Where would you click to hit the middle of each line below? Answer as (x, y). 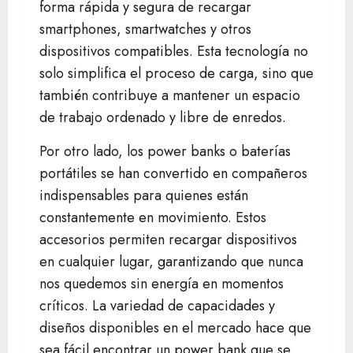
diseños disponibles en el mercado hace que (175, 328)
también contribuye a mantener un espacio (170, 96)
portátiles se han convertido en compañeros (173, 174)
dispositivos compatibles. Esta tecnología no (174, 52)
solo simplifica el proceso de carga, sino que (176, 74)
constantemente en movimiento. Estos (153, 218)
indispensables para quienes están (144, 196)
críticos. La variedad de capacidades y (157, 306)
